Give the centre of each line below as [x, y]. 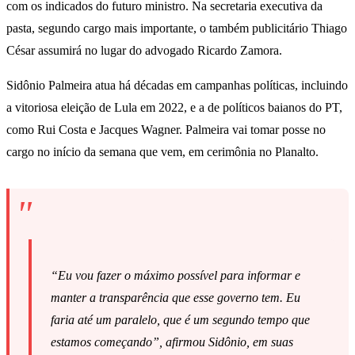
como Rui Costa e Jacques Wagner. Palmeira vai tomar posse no [166, 130]
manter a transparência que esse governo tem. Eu [176, 298]
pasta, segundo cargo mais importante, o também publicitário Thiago [177, 29]
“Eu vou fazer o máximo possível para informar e [176, 276]
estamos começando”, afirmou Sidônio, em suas [172, 342]
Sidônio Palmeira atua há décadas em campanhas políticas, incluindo [177, 86]
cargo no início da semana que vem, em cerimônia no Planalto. [162, 152]
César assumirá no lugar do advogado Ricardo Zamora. [144, 51]
